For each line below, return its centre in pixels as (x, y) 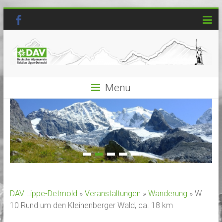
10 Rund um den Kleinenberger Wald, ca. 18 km (91, 205)
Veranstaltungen (112, 193)
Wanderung (167, 193)
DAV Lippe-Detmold (43, 193)
